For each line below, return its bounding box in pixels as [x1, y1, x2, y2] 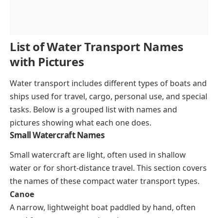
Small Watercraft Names [10, 129, 104, 141]
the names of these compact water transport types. [10, 176, 200, 187]
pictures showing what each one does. [10, 117, 151, 128]
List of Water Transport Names [10, 38, 183, 54]
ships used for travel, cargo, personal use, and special [10, 91, 207, 102]
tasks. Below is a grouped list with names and [10, 104, 177, 115]
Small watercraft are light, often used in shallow [10, 149, 186, 161]
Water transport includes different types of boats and [10, 77, 207, 89]
